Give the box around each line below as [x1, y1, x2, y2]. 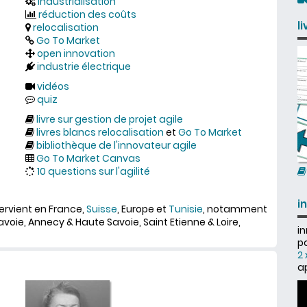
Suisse [86, 202, 117, 216]
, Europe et [117, 202, 169, 216]
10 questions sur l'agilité [37, 164, 150, 178]
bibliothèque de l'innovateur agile [36, 138, 197, 152]
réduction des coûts [38, 8, 136, 21]
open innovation [37, 47, 115, 60]
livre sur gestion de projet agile [36, 112, 183, 126]
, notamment [203, 202, 267, 216]
